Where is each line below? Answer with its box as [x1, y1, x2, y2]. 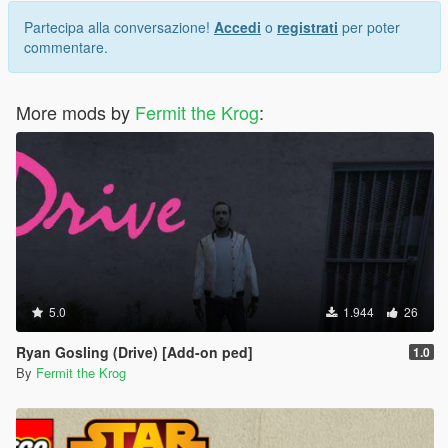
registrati [277, 16, 338, 37]
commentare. [24, 36, 108, 57]
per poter [338, 16, 400, 37]
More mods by [16, 98, 135, 125]
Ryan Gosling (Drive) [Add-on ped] [16, 341, 253, 362]
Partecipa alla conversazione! [24, 16, 214, 37]
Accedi [214, 16, 261, 37]
